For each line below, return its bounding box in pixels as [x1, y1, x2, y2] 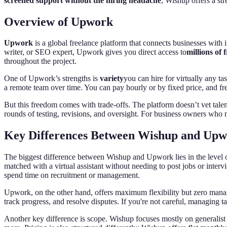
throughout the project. [4, 57, 77, 66]
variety [100, 74, 124, 83]
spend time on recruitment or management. [4, 171, 140, 180]
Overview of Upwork [4, 15, 113, 28]
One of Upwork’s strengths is [4, 74, 100, 83]
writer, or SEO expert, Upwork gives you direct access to [4, 48, 186, 57]
